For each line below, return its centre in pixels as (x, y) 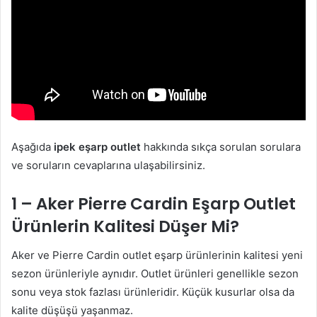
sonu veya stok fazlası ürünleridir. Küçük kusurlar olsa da (153, 292)
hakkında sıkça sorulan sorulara (222, 147)
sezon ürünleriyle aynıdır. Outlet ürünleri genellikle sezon (155, 273)
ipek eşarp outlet (99, 147)
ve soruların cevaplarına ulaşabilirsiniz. (108, 165)
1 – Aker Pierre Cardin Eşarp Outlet (154, 204)
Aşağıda (33, 147)
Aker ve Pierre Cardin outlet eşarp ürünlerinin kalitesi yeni (157, 255)
